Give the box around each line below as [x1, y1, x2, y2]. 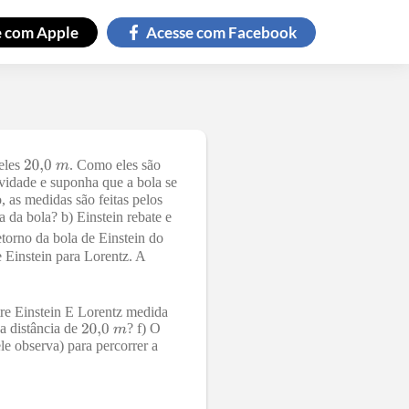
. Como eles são [68, 156, 161, 173]
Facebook [228, 22, 297, 42]
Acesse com [146, 22, 228, 42]
